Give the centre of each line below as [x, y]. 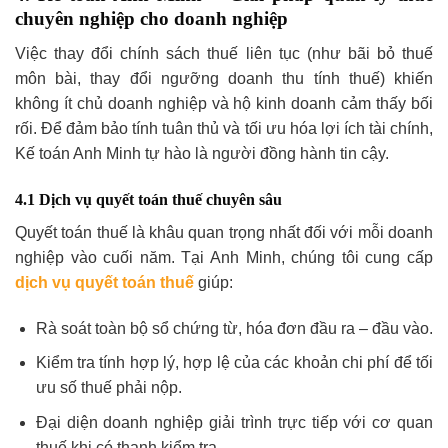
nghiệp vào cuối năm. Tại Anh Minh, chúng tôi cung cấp [224, 257]
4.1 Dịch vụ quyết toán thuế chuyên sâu [148, 199]
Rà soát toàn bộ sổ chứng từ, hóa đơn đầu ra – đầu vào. [234, 328]
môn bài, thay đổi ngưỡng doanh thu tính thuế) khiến [224, 78]
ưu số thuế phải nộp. [108, 388]
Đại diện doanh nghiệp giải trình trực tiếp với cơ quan [234, 422]
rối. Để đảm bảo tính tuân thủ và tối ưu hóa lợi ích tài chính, [224, 128]
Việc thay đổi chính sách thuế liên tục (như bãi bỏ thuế [224, 53]
